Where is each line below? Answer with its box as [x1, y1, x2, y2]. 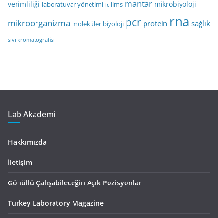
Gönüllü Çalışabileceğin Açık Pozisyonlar [8, 178, 142, 188]
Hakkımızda [8, 137, 47, 147]
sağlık [191, 18, 210, 29]
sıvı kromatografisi [8, 36, 54, 44]
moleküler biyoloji [72, 20, 124, 29]
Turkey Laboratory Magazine [8, 199, 104, 208]
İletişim [8, 158, 32, 167]
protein [143, 18, 167, 29]
